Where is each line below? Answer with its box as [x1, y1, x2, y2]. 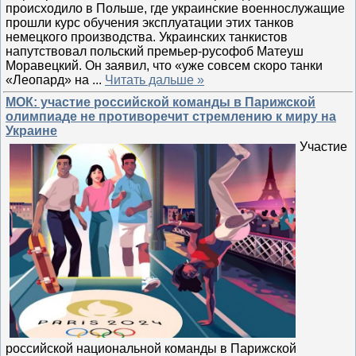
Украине [6, 124, 57, 137]
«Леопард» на [6, 72, 92, 87]
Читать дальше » [105, 72, 204, 87]
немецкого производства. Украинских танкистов [6, 29, 288, 44]
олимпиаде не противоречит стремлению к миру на [6, 110, 336, 123]
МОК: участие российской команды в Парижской [6, 95, 315, 109]
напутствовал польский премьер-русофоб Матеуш [6, 44, 304, 58]
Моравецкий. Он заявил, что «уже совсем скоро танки [6, 58, 323, 72]
